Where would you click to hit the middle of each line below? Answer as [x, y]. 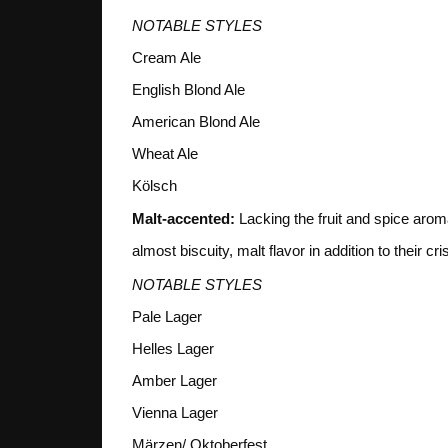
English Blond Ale [188, 89]
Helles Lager [173, 348]
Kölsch [154, 185]
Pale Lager [167, 316]
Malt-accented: [183, 219]
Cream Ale [166, 57]
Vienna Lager [175, 412]
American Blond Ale [196, 121]
